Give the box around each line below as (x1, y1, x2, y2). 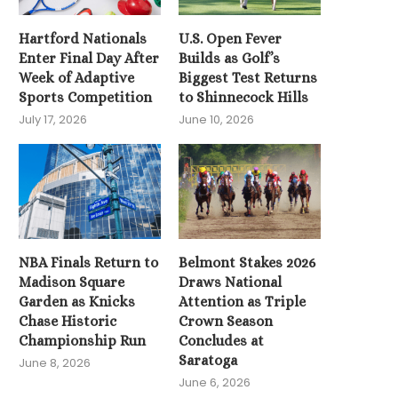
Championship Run (19, 331, 146, 349)
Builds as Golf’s (179, 50, 281, 68)
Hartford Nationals (19, 30, 147, 48)
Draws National (179, 273, 283, 291)
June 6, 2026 (179, 373, 251, 391)
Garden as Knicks (19, 292, 135, 310)
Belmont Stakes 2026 (179, 253, 316, 271)
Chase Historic (19, 312, 116, 330)
